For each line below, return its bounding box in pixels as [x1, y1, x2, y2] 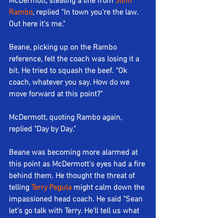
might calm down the [72, 183, 146, 193]
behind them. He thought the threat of [9, 171, 137, 182]
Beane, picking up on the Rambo [9, 43, 119, 53]
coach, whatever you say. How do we [9, 78, 131, 88]
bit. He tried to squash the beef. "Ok [9, 66, 129, 76]
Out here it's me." [9, 19, 65, 30]
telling [9, 183, 31, 193]
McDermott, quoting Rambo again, [9, 113, 124, 123]
